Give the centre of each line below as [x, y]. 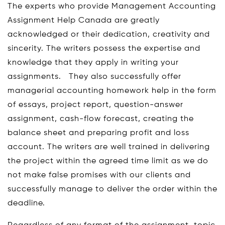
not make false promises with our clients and [99, 175]
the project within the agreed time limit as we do [108, 161]
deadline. [26, 203]
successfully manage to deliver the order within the [113, 189]
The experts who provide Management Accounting [112, 7]
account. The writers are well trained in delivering [109, 147]
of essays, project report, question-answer [95, 105]
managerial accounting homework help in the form [112, 91]
